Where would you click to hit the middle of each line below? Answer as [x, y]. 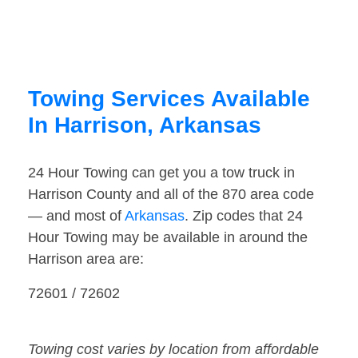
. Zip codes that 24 [244, 216]
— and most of [76, 216]
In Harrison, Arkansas [145, 125]
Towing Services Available [169, 99]
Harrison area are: [86, 259]
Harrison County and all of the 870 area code [171, 195]
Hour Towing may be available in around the [168, 238]
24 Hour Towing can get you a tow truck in [161, 173]
